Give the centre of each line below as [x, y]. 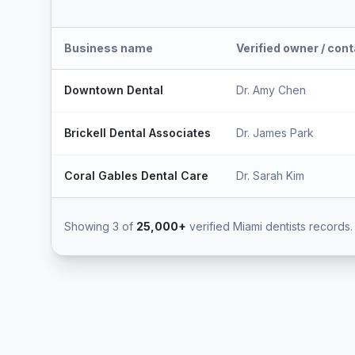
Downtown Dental [114, 90]
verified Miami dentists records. [269, 226]
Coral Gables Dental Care [136, 176]
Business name [109, 48]
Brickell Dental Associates [137, 133]
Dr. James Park [275, 133]
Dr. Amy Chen [271, 90]
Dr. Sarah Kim [270, 176]
